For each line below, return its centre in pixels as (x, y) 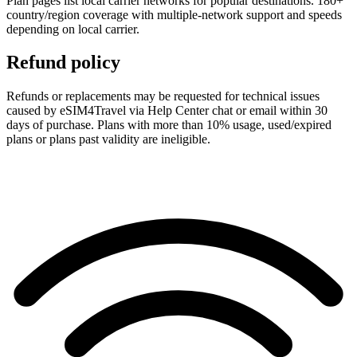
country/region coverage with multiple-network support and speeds (174, 14)
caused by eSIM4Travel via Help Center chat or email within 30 (167, 111)
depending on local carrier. (73, 29)
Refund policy (63, 63)
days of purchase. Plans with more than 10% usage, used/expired (169, 125)
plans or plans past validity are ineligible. (108, 139)
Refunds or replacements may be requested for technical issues (163, 96)
